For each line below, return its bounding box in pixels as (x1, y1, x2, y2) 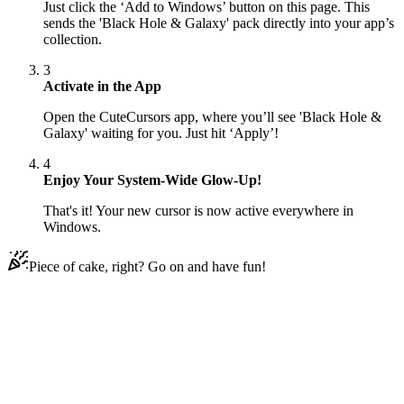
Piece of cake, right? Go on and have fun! (29, 259, 266, 275)
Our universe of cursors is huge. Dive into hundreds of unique (7, 355, 359, 372)
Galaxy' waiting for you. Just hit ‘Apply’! (43, 125, 279, 142)
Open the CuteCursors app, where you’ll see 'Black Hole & (43, 109, 381, 125)
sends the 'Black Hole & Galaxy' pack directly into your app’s (43, 15, 394, 32)
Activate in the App (43, 78, 161, 95)
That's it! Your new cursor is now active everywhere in (43, 203, 353, 219)
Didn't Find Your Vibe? (7, 319, 181, 339)
